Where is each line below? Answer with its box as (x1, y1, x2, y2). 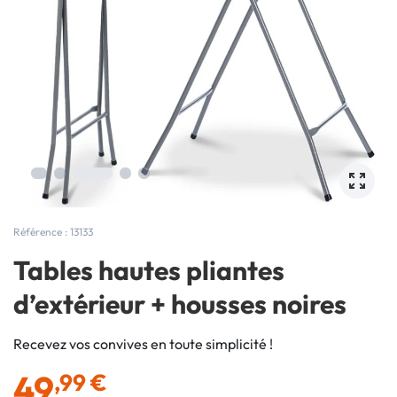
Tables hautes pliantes (13, 253, 284, 287)
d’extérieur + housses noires (13, 287, 346, 321)
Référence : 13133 (13, 225, 93, 238)
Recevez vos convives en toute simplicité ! (13, 335, 273, 353)
